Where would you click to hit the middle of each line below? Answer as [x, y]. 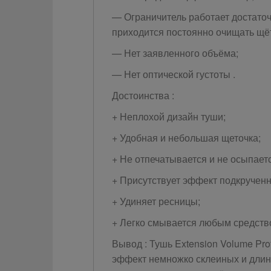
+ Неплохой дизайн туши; [168, 116]
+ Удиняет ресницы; [156, 201]
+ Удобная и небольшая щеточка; [186, 138]
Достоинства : [143, 95]
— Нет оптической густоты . [173, 74]
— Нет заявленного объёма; [175, 53]
